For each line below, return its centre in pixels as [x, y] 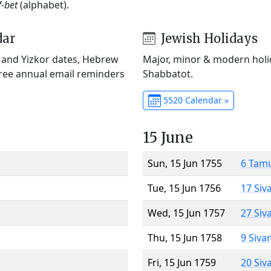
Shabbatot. [168, 73]
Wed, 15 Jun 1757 [186, 213]
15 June [168, 137]
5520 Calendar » [194, 100]
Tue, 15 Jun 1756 [184, 188]
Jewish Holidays [207, 38]
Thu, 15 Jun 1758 [185, 237]
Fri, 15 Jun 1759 [182, 262]
